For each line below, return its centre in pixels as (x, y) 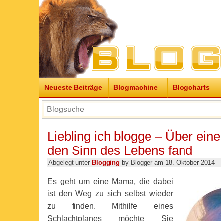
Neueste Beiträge (73, 87)
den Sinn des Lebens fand (120, 150)
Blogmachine (135, 87)
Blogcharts (191, 87)
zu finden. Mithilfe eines (110, 206)
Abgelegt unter (70, 163)
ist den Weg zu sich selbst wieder (110, 194)
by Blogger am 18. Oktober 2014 (167, 163)
